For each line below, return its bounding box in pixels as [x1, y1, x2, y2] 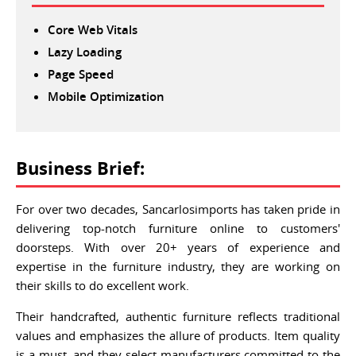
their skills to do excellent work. [16, 277, 189, 293]
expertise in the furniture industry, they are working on [16, 258, 340, 274]
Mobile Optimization [48, 88, 164, 105]
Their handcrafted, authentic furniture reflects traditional [16, 308, 340, 324]
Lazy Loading [48, 44, 122, 60]
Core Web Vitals [48, 21, 137, 38]
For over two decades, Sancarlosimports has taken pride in [16, 201, 340, 217]
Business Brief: [16, 156, 145, 180]
